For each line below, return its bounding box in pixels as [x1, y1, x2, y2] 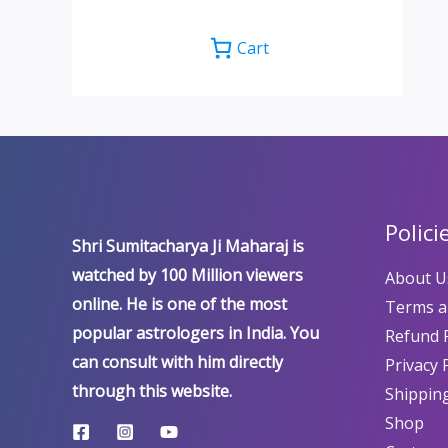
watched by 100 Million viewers [72, 263, 303, 286]
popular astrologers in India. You [72, 321, 319, 344]
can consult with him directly [72, 350, 283, 373]
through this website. [72, 379, 232, 402]
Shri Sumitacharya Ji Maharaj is [72, 234, 304, 257]
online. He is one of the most [72, 292, 287, 315]
